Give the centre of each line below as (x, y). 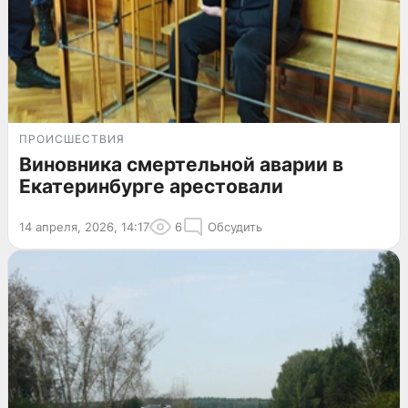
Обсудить (235, 226)
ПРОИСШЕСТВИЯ (72, 138)
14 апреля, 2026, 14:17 (84, 226)
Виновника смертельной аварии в (181, 164)
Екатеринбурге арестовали (151, 186)
